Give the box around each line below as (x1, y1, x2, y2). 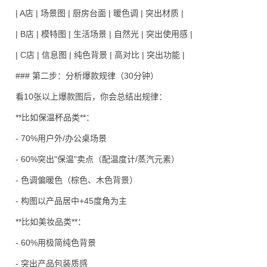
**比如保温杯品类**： (15, 113, 94, 122)
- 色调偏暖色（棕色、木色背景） (15, 175, 138, 185)
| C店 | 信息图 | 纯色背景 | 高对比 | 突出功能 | (15, 50, 185, 60)
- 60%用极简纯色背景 (15, 238, 96, 247)
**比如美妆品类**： (15, 217, 86, 226)
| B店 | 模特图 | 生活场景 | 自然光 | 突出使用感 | (15, 29, 193, 39)
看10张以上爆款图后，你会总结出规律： (15, 92, 167, 101)
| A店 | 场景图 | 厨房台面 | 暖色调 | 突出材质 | (15, 8, 184, 18)
